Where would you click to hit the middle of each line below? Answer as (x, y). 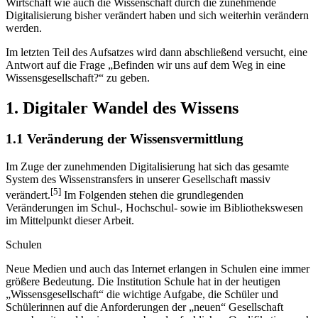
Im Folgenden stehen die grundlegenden (152, 195)
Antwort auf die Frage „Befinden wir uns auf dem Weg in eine (146, 65)
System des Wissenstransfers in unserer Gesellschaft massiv (138, 180)
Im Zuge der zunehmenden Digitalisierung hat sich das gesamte (147, 167)
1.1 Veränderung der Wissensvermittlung (125, 139)
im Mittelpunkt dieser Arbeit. (70, 221)
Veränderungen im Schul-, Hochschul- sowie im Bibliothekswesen (154, 208)
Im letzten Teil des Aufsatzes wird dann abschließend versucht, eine (157, 52)
